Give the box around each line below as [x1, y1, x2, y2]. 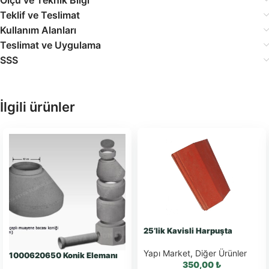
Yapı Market [144, 248, 190, 259]
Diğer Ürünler [195, 248, 247, 259]
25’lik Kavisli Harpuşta [144, 226, 232, 236]
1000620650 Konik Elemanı [9, 250, 118, 260]
